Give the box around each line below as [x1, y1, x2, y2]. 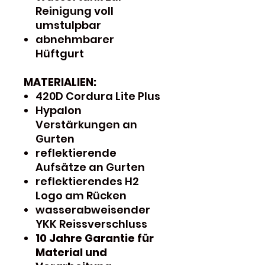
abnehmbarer [35, 31, 114, 47]
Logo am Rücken [35, 188, 127, 203]
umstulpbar [35, 17, 101, 33]
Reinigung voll [35, 3, 114, 18]
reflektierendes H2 [35, 173, 139, 189]
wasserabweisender [35, 202, 150, 217]
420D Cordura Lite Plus [35, 88, 160, 104]
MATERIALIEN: [24, 74, 96, 89]
